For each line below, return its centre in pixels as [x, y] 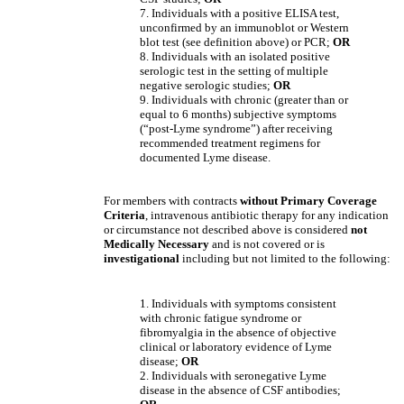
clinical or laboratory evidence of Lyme [236, 347]
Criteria [124, 215]
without [259, 201]
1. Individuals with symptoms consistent [238, 303]
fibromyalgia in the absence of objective [238, 332]
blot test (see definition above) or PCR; [236, 42]
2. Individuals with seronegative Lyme [233, 376]
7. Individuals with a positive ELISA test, [239, 13]
